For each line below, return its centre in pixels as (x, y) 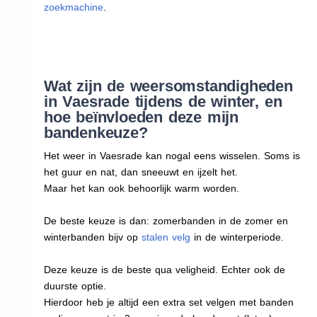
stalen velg (166, 237)
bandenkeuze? (96, 132)
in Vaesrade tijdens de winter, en (163, 101)
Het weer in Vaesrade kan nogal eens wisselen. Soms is (172, 155)
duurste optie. (75, 286)
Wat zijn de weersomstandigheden (168, 86)
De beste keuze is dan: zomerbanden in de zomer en (166, 220)
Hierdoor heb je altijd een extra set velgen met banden (168, 302)
